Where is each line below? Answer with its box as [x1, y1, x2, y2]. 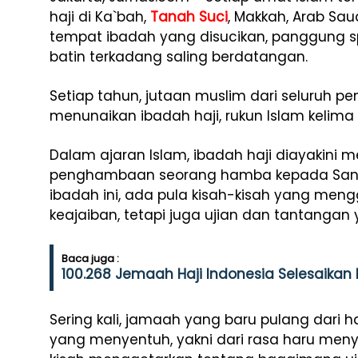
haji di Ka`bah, [50, 7, 150, 26]
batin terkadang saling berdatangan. [50, 47, 308, 66]
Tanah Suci [150, 7, 228, 26]
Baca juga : [62, 251, 119, 266]
